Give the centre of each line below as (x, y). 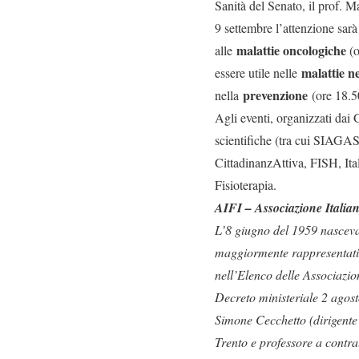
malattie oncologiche (291, 50)
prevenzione (275, 95)
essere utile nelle (258, 73)
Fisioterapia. (246, 185)
